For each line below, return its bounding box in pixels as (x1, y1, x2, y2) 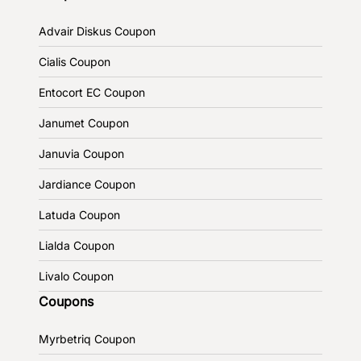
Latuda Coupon (39, 207, 120, 222)
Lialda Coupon (39, 238, 114, 252)
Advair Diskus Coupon (39, 23, 156, 38)
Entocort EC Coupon (39, 85, 145, 99)
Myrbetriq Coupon (39, 331, 135, 346)
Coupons (39, 293, 93, 309)
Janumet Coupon (39, 115, 129, 130)
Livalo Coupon (39, 268, 114, 283)
